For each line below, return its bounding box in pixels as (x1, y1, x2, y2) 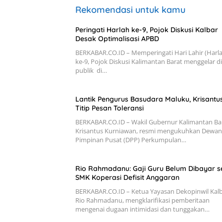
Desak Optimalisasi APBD (75, 34, 159, 44)
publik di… (75, 66, 107, 75)
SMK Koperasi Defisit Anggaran (75, 173, 179, 182)
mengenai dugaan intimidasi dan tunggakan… (75, 205, 210, 214)
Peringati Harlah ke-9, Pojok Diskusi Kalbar (75, 25, 218, 35)
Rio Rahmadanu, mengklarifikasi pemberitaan (75, 196, 210, 205)
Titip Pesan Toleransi (75, 104, 144, 113)
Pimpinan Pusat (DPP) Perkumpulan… (75, 135, 186, 145)
